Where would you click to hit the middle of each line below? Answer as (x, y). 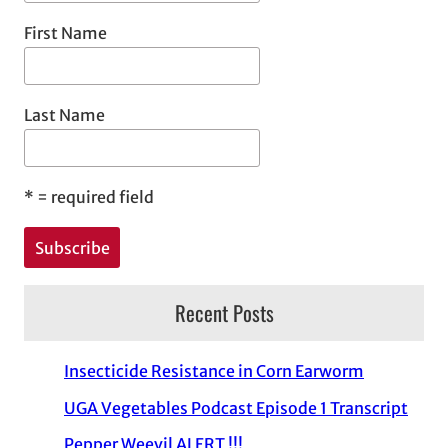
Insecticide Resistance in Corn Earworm (214, 370)
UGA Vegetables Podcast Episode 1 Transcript (236, 407)
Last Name (64, 114)
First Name (65, 32)
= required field (94, 196)
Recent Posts (224, 313)
